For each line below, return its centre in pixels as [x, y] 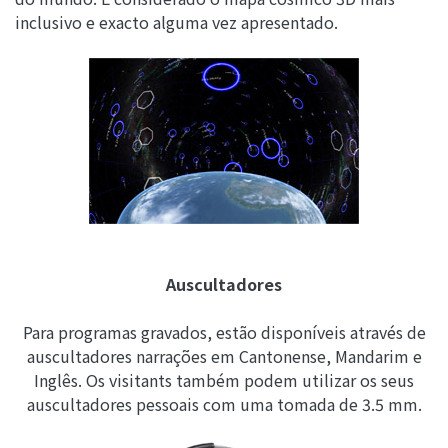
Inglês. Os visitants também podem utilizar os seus [224, 380]
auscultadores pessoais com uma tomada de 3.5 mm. [224, 404]
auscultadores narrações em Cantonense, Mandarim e [224, 356]
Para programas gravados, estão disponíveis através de [224, 332]
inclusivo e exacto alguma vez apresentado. [176, 22]
